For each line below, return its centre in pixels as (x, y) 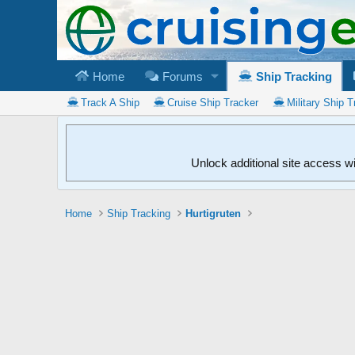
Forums (181, 76)
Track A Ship (110, 102)
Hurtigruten (214, 213)
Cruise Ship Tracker (213, 102)
